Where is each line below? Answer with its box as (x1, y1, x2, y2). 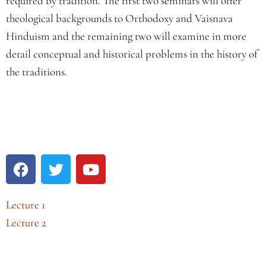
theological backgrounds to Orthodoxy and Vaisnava (6, 11, 233, 25)
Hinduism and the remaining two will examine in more (6, 29, 246, 43)
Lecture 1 (6, 198, 45, 211)
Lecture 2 (6, 216, 46, 229)
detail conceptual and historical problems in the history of (6, 47, 258, 61)
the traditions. (6, 65, 67, 78)
